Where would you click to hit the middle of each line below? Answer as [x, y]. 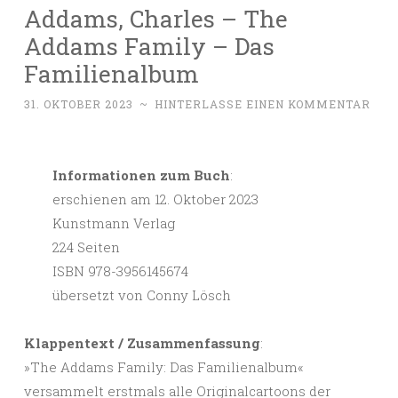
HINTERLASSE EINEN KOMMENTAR [263, 104]
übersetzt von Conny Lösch [141, 295]
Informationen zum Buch [141, 175]
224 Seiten [86, 247]
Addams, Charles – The [156, 19]
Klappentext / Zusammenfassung [142, 343]
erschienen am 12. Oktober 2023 [155, 199]
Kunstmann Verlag [113, 223]
